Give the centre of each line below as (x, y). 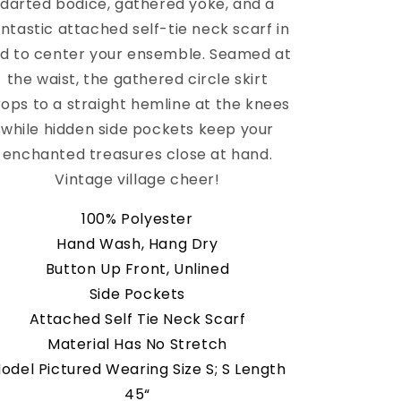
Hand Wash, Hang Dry (137, 244)
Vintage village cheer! (137, 179)
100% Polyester (137, 219)
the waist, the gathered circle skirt (137, 79)
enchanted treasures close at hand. (137, 154)
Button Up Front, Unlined (137, 269)
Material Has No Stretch (137, 344)
